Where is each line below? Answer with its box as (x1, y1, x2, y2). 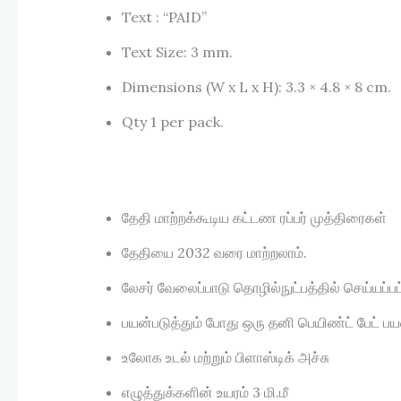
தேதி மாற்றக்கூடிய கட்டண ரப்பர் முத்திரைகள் (122, 209, 387, 227)
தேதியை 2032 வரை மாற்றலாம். (122, 243, 307, 262)
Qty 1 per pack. (122, 112, 224, 131)
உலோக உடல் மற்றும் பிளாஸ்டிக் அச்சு (122, 348, 329, 367)
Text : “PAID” (122, 7, 207, 26)
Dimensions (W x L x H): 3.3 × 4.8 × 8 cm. (122, 77, 391, 96)
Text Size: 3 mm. (122, 42, 233, 61)
